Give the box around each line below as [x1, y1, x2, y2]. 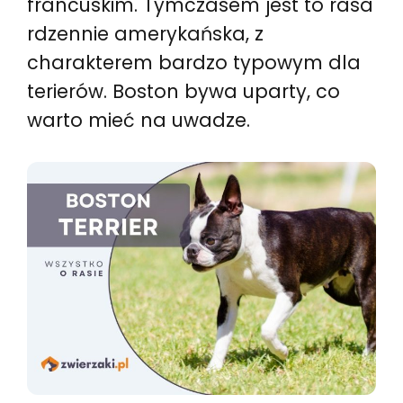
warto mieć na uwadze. [27, 107, 250, 133]
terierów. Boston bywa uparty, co [27, 78, 340, 104]
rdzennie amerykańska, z [27, 21, 264, 47]
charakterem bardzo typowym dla [27, 49, 361, 76]
